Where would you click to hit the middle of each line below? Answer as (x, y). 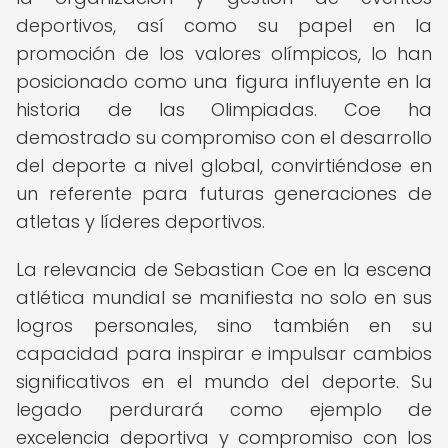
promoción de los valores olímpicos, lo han (224, 53)
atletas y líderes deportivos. (140, 221)
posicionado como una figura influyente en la (224, 81)
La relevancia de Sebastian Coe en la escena (224, 269)
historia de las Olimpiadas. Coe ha (224, 109)
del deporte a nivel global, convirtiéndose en (224, 165)
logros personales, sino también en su (224, 325)
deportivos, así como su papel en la (224, 25)
